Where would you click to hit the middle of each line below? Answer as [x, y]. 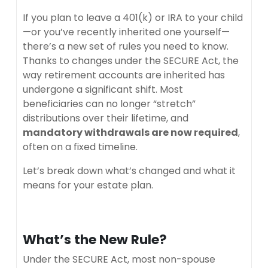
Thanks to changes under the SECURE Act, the [131, 60]
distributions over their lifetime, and [106, 118]
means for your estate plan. [88, 185]
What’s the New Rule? [95, 239]
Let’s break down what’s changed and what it [129, 170]
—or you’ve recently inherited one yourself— [126, 32]
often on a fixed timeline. [80, 147]
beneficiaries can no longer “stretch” [109, 103]
